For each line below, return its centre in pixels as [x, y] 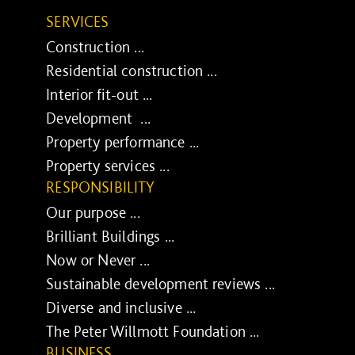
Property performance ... [123, 142]
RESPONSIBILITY [101, 187]
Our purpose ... [93, 213]
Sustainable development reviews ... [160, 284]
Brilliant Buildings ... [111, 237]
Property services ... [108, 166]
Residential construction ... [132, 71]
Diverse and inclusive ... [121, 308]
